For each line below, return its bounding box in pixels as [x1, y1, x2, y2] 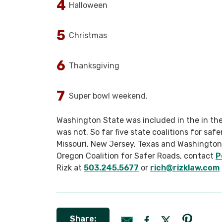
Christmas [69, 31, 107, 40]
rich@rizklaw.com [150, 163, 220, 172]
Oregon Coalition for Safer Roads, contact [56, 151, 216, 161]
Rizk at [56, 163, 84, 172]
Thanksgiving [69, 61, 119, 70]
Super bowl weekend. [69, 91, 148, 101]
